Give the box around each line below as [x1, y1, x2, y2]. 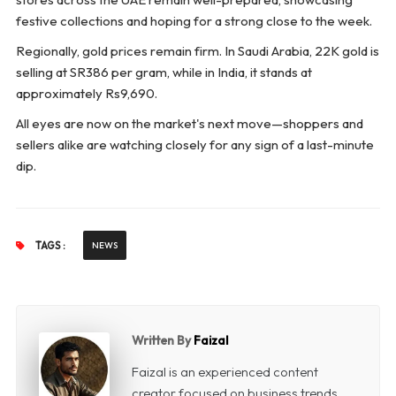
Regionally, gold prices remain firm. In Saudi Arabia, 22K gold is [15, 42, 379, 60]
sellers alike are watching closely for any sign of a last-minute [15, 136, 374, 154]
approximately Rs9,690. [15, 85, 157, 103]
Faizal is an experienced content [131, 363, 318, 381]
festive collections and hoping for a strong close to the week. [15, 12, 372, 30]
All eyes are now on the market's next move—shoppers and [15, 115, 363, 133]
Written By [131, 332, 194, 349]
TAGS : [33, 240, 65, 253]
